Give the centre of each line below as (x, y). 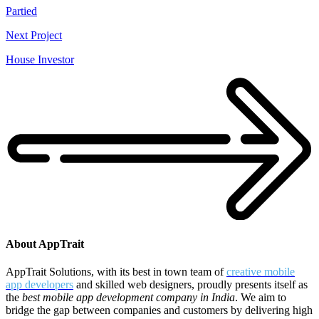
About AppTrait (45, 244)
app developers (40, 285)
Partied (21, 11)
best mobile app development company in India (129, 298)
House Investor (40, 60)
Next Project (34, 36)
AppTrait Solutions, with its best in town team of (116, 272)
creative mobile (261, 272)
